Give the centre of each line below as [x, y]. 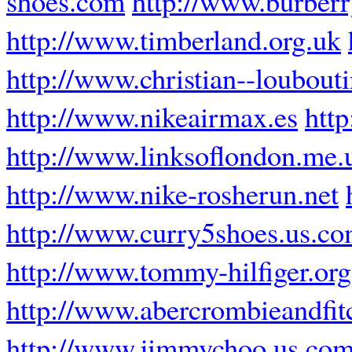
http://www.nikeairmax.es [152, 116]
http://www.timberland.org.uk [174, 39]
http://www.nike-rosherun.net [172, 193]
